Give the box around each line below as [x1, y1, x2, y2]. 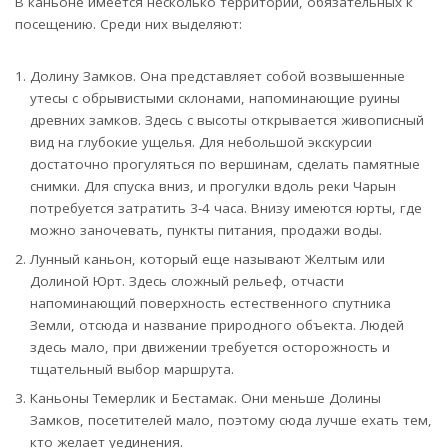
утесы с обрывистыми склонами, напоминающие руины [30, 89, 400, 108]
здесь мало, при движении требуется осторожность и [30, 338, 390, 357]
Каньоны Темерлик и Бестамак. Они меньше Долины [30, 389, 381, 408]
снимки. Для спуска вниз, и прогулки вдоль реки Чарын [30, 177, 396, 196]
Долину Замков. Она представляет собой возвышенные [30, 67, 405, 86]
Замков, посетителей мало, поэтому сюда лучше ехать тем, [30, 411, 432, 430]
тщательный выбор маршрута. [30, 360, 234, 379]
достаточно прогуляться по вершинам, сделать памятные [30, 155, 420, 174]
